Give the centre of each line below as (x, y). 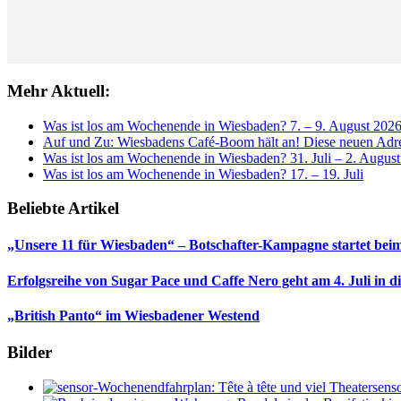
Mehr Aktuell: (59, 90)
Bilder (30, 353)
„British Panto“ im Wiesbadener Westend (133, 316)
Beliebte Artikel (63, 209)
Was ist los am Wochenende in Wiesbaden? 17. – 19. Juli (203, 174)
